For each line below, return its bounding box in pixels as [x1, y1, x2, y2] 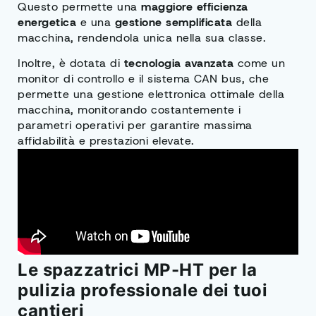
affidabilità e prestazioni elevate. [18, 133, 195, 149]
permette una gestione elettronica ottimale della [18, 87, 284, 102]
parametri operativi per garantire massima [18, 118, 253, 133]
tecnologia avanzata [123, 56, 233, 71]
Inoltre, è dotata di [18, 56, 124, 71]
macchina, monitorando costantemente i [18, 102, 241, 118]
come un [233, 56, 285, 71]
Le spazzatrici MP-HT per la [18, 260, 257, 281]
